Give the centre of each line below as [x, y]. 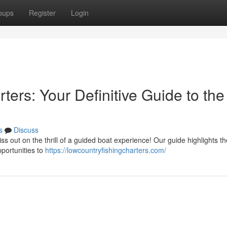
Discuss [26, 130]
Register [42, 13]
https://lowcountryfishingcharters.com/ [106, 150]
